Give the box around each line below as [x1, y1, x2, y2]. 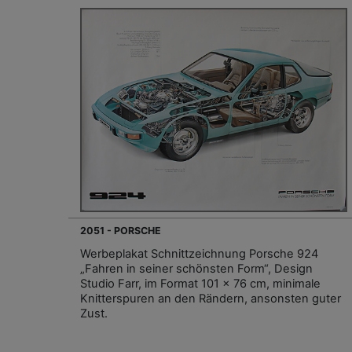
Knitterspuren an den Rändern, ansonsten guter [80, 291, 341, 306]
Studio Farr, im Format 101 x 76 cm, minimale [80, 277, 321, 291]
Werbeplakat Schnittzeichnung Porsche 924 [80, 247, 318, 262]
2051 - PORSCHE [80, 225, 161, 237]
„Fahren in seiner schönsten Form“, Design [80, 262, 313, 277]
